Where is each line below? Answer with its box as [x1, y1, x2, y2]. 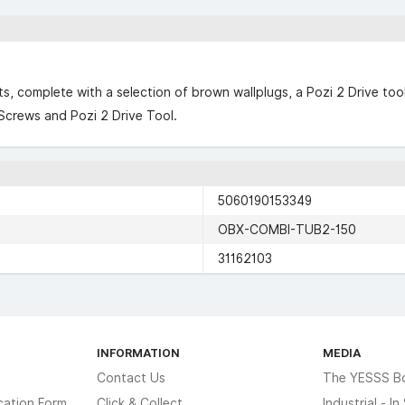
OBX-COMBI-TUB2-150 [218, 222, 356, 237]
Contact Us [97, 371, 166, 385]
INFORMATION [97, 345, 181, 360]
